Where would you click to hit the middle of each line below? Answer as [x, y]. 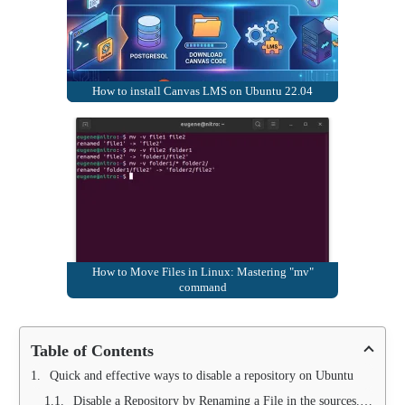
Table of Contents [92, 350]
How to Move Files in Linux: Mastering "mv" [202, 272]
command [202, 287]
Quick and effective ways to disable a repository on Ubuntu [202, 375]
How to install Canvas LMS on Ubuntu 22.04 [202, 91]
